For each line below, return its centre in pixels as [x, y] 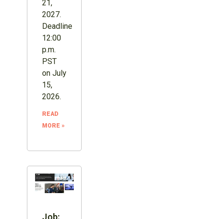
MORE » [53, 125]
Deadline [57, 26]
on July [54, 73]
